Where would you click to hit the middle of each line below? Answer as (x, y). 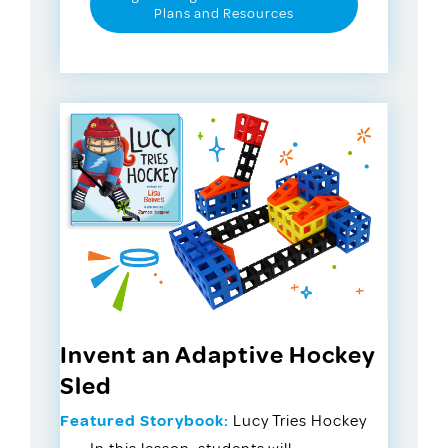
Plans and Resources (224, 13)
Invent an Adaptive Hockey (218, 354)
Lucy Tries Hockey (298, 420)
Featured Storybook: (144, 420)
